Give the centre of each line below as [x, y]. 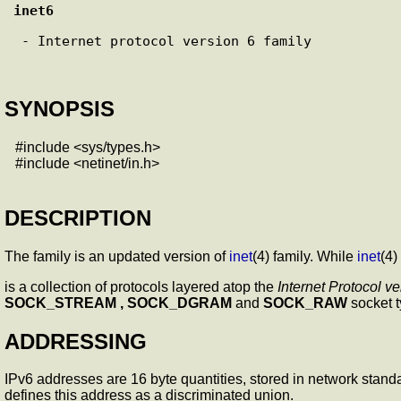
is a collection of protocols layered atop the [141, 286]
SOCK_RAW [305, 303]
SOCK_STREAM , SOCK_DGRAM [118, 303]
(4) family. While [305, 256]
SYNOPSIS [60, 108]
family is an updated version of [131, 256]
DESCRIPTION [78, 218]
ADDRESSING [76, 341]
